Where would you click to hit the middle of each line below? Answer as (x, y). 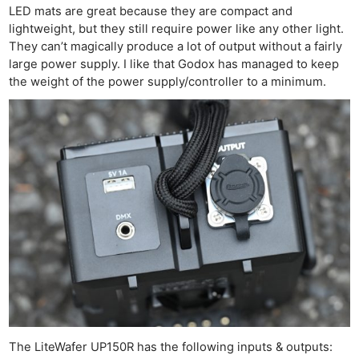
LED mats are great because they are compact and (151, 11)
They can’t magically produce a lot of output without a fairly (176, 46)
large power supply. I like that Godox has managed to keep (174, 64)
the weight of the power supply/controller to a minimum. (168, 81)
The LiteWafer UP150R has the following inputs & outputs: (171, 347)
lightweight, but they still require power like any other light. (177, 28)
